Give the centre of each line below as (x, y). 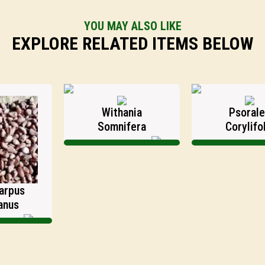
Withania (100, 112)
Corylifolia (228, 127)
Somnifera (100, 127)
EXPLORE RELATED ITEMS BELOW (132, 43)
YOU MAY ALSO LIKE (132, 26)
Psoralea (227, 112)
